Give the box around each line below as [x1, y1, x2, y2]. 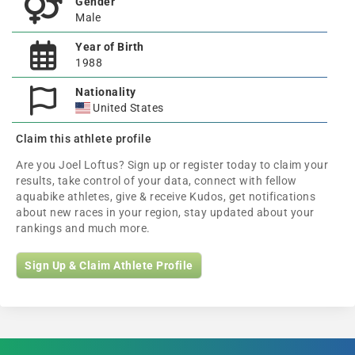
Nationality [75, 86, 136, 98]
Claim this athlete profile [16, 132, 151, 145]
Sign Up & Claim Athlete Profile [25, 259, 193, 272]
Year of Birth [75, 40, 144, 53]
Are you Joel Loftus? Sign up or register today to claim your [16, 158, 328, 171]
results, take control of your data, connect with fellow [16, 174, 297, 187]
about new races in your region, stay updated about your [16, 206, 315, 219]
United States [90, 101, 164, 114]
